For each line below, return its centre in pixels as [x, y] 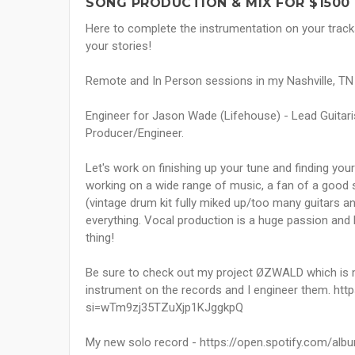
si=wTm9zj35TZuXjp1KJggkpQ [164, 308]
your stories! [118, 46]
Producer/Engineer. [135, 134]
